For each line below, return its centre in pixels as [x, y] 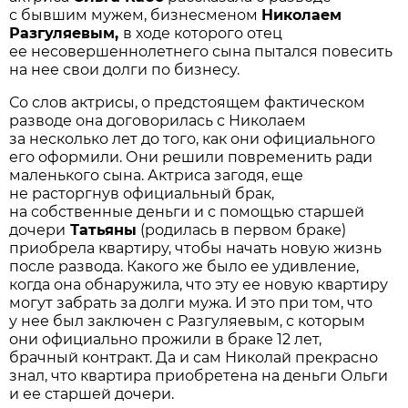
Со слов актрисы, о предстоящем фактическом [188, 102]
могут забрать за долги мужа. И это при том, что [191, 302]
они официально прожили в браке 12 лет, [166, 339]
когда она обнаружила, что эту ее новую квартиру [199, 284]
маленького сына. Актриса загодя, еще [157, 175]
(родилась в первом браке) [242, 229]
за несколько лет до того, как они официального [193, 138]
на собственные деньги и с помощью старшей [187, 211]
